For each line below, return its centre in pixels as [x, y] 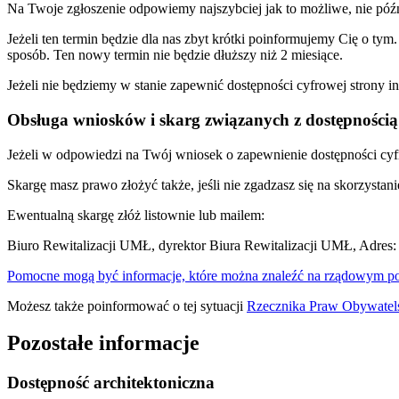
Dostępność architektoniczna [111, 383]
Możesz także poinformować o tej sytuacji [127, 305]
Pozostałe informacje [103, 343]
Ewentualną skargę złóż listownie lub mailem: [136, 215]
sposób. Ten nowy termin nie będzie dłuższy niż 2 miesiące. [175, 55]
